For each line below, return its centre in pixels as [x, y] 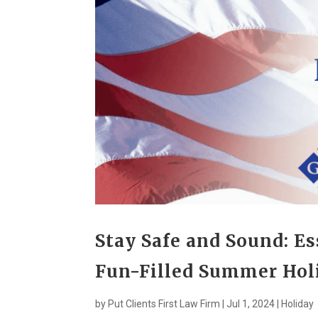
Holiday [298, 304]
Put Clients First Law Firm [164, 304]
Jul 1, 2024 [251, 304]
